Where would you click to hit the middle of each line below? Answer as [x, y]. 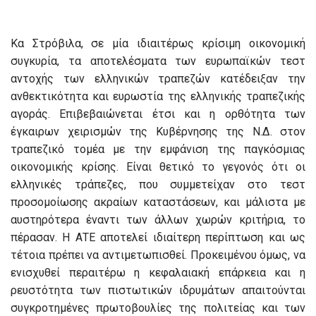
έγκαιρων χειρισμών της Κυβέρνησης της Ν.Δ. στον [158, 132]
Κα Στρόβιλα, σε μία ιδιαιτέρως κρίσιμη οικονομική [158, 44]
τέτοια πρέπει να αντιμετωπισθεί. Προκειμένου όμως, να [158, 255]
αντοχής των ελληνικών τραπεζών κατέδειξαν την [158, 79]
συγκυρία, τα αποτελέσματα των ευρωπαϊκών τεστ [158, 61]
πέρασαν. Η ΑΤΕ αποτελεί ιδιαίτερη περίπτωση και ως [158, 238]
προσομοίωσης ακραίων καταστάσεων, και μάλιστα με [158, 202]
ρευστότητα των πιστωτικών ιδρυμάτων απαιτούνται [158, 291]
